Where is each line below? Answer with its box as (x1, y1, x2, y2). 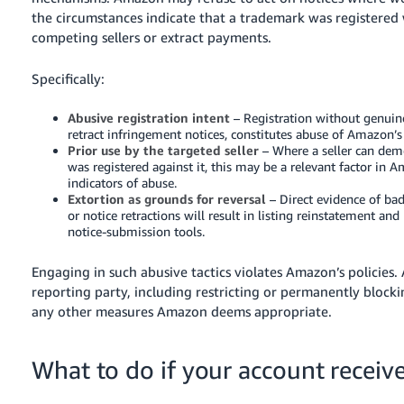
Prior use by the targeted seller (68, 142, 260, 158)
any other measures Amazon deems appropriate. (32, 302, 333, 319)
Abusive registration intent (68, 109, 231, 125)
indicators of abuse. (68, 174, 178, 190)
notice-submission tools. (68, 223, 206, 239)
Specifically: (32, 69, 106, 87)
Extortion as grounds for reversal (68, 190, 267, 207)
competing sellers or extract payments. (32, 28, 272, 45)
